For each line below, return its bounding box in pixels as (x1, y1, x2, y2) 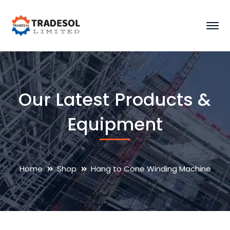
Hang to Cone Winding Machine (90, 163, 211, 174)
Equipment (67, 112, 163, 137)
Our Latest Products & (18, 87, 212, 112)
